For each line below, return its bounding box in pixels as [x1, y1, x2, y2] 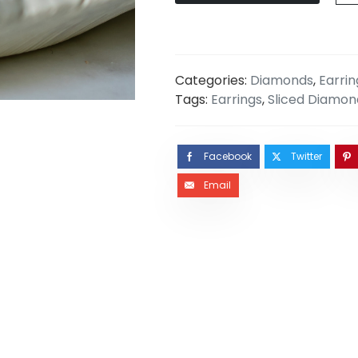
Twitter [290, 149, 322, 164]
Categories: [174, 71, 250, 90]
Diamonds [249, 71, 313, 90]
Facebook [203, 149, 252, 164]
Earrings [210, 90, 262, 109]
